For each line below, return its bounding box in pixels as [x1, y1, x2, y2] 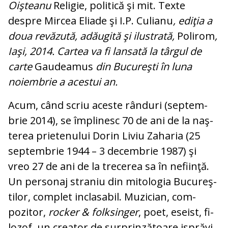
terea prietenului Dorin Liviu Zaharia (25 [8, 129, 200, 143]
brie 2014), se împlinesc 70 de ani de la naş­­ [8, 113, 213, 128]
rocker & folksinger [46, 205, 138, 219]
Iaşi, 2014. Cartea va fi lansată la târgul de [8, 44, 202, 59]
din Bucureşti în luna [93, 60, 192, 74]
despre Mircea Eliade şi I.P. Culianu [8, 14, 173, 28]
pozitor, [8, 205, 46, 219]
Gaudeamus [35, 60, 93, 74]
